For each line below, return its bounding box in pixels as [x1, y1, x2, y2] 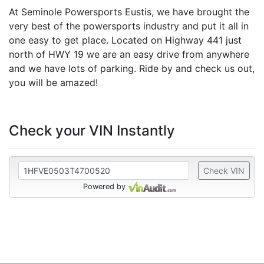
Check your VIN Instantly [9, 122, 175, 139]
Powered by [83, 182, 126, 191]
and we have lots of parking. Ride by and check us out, [9, 62, 255, 74]
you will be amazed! [9, 77, 98, 88]
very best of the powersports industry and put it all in [9, 20, 249, 32]
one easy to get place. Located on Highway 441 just [9, 34, 242, 46]
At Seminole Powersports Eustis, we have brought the [9, 6, 249, 18]
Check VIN [203, 166, 245, 176]
